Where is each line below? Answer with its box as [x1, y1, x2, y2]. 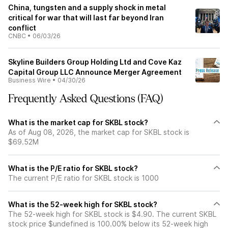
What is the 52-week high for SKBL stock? [8, 199, 157, 209]
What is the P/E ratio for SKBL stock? [8, 163, 138, 173]
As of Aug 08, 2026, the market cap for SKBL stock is [8, 127, 189, 136]
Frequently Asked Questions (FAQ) [8, 92, 163, 105]
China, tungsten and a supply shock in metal [8, 3, 166, 12]
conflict [8, 23, 36, 32]
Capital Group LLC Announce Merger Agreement [8, 67, 182, 76]
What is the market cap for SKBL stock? [8, 118, 148, 127]
